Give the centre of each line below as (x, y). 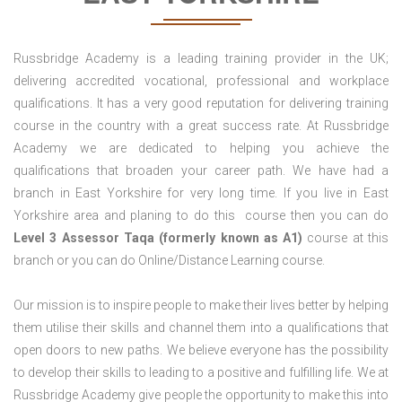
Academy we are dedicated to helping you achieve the (201, 149)
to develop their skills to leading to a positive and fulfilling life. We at (201, 373)
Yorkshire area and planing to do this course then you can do (201, 216)
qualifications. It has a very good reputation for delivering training (201, 104)
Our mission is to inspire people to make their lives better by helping (201, 306)
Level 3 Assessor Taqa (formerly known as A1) (158, 238)
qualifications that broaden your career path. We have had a (201, 171)
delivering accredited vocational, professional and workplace (201, 81)
